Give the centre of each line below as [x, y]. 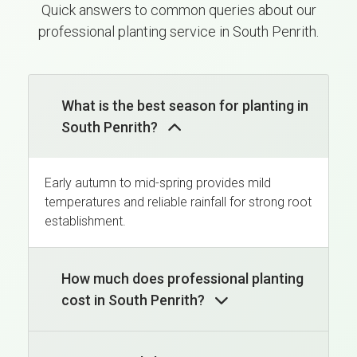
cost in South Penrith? [135, 300]
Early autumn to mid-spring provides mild [158, 182]
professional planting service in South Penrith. [178, 31]
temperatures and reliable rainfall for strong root [178, 202]
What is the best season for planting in [185, 105]
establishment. [85, 221]
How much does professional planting [182, 278]
